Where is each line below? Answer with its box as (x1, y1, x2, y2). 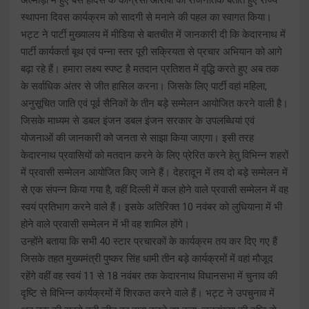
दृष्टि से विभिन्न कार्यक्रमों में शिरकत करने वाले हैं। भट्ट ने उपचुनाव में (21, 286, 275, 299)
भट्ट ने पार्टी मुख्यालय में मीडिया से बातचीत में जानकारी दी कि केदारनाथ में (21, 28, 286, 41)
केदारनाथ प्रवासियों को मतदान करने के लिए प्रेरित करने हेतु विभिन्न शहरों (21, 148, 288, 161)
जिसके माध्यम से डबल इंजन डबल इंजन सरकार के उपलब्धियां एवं (21, 114, 255, 127)
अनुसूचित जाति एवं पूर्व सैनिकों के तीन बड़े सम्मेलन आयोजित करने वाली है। (21, 97, 288, 110)
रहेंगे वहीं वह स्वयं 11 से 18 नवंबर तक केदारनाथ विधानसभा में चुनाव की (21, 269, 277, 282)
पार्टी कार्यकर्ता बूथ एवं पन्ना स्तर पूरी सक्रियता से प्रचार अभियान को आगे (21, 45, 282, 58)
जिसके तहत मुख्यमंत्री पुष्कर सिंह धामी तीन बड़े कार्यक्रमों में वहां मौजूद (21, 252, 273, 265)
